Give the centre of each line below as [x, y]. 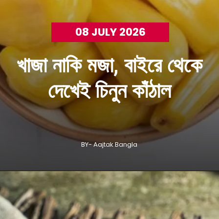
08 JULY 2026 [110, 32]
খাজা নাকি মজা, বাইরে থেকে [109, 65]
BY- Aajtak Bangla [109, 144]
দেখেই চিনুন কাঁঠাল [109, 90]
